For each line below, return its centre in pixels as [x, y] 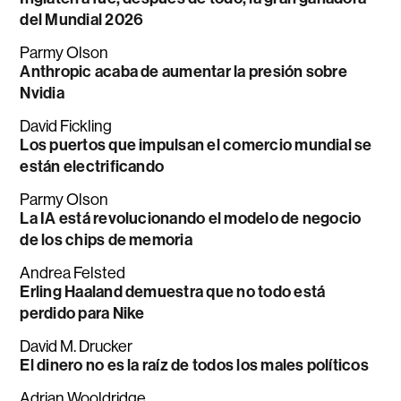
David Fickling [66, 127]
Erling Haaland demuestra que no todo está [173, 292]
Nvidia [42, 94]
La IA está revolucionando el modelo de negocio [191, 219]
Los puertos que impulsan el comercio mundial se [196, 145]
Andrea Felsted [73, 273]
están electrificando [92, 167]
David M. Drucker [77, 347]
